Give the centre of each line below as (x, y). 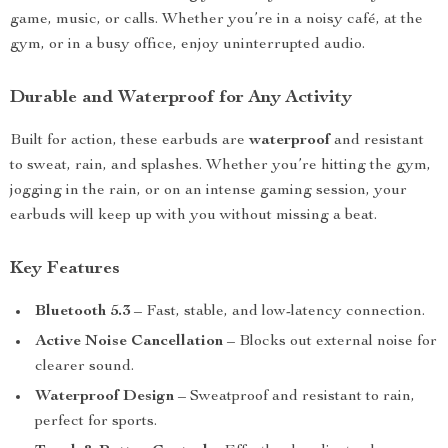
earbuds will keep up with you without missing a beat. (193, 216)
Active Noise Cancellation (129, 342)
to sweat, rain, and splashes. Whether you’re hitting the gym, (220, 166)
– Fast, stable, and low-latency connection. (277, 312)
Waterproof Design (104, 397)
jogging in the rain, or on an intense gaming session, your (208, 191)
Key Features (65, 269)
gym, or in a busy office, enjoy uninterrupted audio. (187, 45)
